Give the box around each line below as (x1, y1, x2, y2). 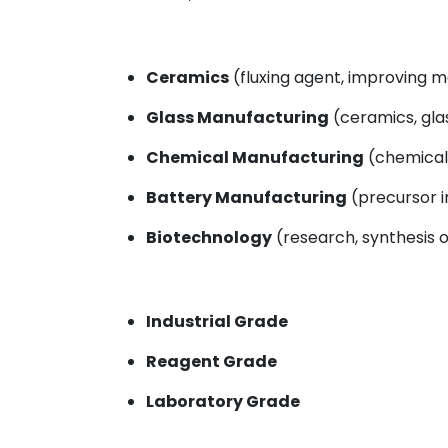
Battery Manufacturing (146, 186, 347, 209)
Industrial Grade (146, 310, 288, 333)
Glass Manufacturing (146, 106, 329, 129)
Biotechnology (146, 226, 272, 249)
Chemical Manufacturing (146, 146, 364, 169)
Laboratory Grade (146, 390, 300, 413)
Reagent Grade (146, 350, 277, 373)
